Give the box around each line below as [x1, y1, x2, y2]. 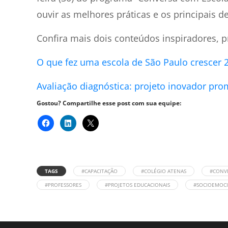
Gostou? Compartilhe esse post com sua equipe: [37, 99, 181, 107]
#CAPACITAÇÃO [81, 167, 118, 175]
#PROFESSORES [45, 181, 81, 188]
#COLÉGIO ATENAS [141, 167, 186, 175]
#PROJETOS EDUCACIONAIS [105, 181, 170, 188]
